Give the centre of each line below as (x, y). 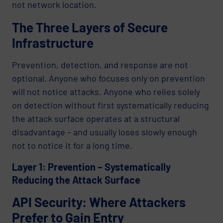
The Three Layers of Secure (90, 27)
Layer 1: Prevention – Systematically (91, 167)
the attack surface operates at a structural (96, 118)
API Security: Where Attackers (99, 202)
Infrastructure (53, 42)
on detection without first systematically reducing (111, 105)
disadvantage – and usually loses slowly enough (105, 132)
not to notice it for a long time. (72, 145)
